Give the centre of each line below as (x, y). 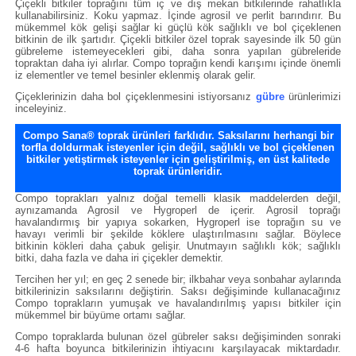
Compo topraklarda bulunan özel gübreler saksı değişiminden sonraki (178, 337)
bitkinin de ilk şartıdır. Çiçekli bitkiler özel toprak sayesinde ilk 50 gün (178, 39)
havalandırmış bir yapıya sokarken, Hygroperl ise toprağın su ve (178, 222)
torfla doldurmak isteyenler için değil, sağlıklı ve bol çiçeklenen (178, 147)
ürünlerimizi (312, 97)
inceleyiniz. (41, 108)
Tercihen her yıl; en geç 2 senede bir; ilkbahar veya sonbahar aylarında (178, 279)
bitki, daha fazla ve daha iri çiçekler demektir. (119, 258)
